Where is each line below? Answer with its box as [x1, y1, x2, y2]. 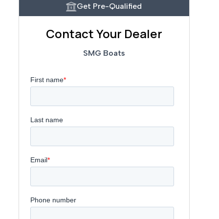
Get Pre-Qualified [77, 1, 142, 11]
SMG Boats [83, 48, 125, 58]
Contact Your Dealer [45, 25, 162, 42]
